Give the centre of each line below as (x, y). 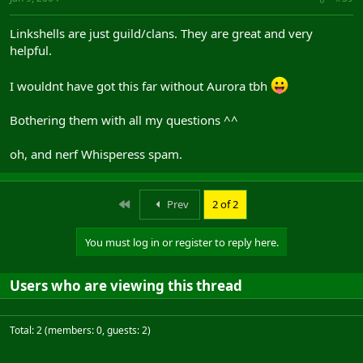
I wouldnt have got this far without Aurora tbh (140, 86)
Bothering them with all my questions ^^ (124, 120)
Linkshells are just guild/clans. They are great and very (161, 33)
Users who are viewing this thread (126, 286)
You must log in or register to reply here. (181, 242)
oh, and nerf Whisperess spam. (96, 154)
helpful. (31, 50)
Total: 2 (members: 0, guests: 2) (80, 330)
